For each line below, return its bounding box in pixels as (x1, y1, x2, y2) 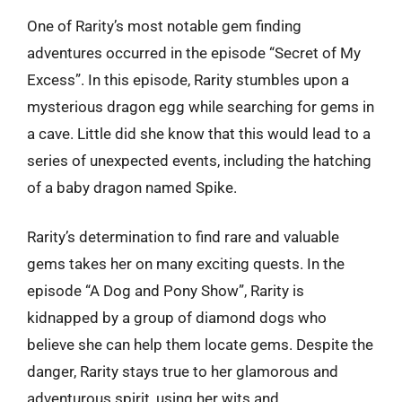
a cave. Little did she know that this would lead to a (27, 124, 371, 143)
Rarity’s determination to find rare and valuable (27, 228, 339, 246)
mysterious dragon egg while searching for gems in (27, 97, 374, 116)
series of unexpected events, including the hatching (27, 151, 371, 170)
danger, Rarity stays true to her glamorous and (27, 363, 338, 380)
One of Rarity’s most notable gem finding (27, 16, 301, 35)
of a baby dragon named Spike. (27, 178, 237, 197)
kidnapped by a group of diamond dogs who (27, 309, 327, 327)
